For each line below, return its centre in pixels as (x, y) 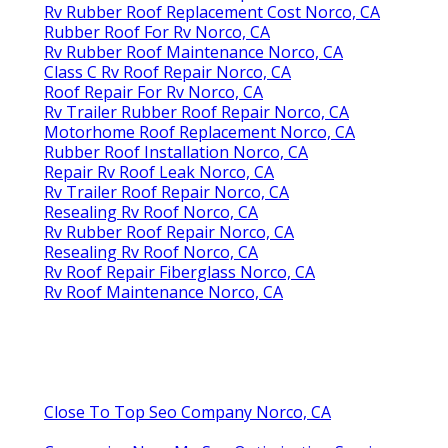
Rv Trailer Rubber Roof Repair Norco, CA (196, 111)
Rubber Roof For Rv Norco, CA (157, 31)
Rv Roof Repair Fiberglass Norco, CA (179, 271)
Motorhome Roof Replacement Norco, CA (199, 131)
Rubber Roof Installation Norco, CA (176, 151)
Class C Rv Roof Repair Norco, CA (167, 71)
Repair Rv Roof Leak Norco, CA (159, 171)
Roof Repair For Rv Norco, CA (153, 91)
